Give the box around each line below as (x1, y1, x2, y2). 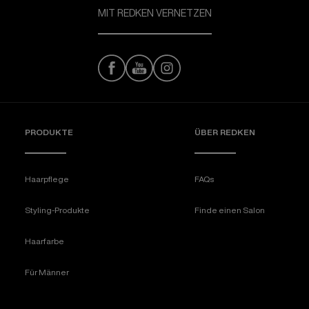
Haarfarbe (25, 237, 64, 246)
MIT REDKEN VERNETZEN (97, 8, 212, 18)
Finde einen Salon (195, 206, 265, 215)
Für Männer (25, 268, 69, 277)
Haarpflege (25, 175, 69, 183)
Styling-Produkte (25, 206, 90, 215)
